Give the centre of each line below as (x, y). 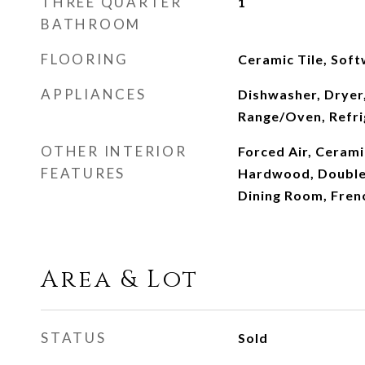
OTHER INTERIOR (114, 151)
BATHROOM (91, 24)
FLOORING (85, 59)
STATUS (74, 338)
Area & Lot (120, 280)
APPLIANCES (94, 94)
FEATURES (83, 173)
